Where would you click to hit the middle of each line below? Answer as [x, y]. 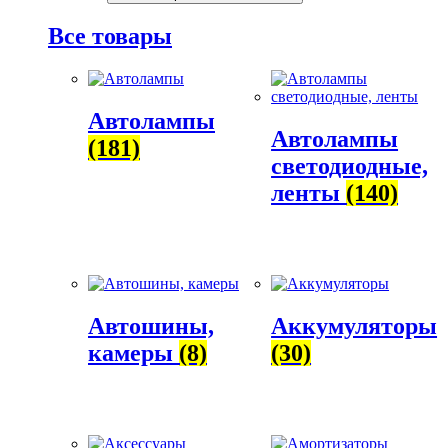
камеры [133, 352]
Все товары [110, 36]
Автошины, [151, 325]
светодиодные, [350, 166]
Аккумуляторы [354, 325]
